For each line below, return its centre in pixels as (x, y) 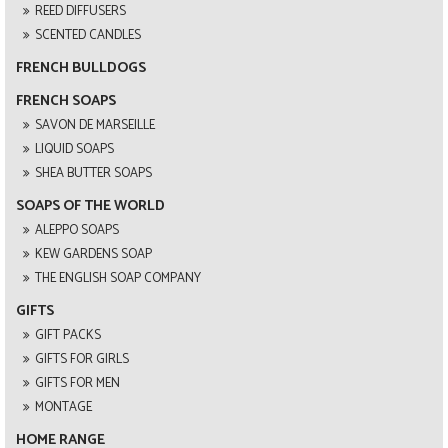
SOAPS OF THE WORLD (90, 205)
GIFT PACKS (68, 335)
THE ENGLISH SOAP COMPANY (118, 278)
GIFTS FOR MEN (77, 383)
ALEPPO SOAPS (77, 230)
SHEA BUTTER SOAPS (93, 173)
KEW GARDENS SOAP (93, 254)
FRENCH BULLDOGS (81, 67)
